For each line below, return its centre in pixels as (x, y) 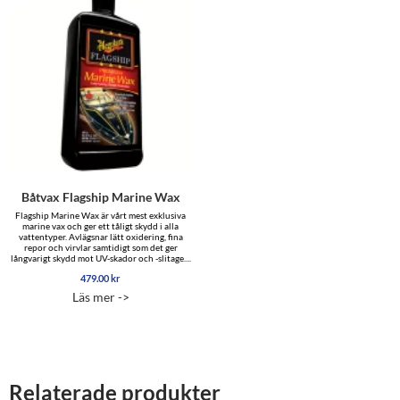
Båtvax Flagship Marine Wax (100, 196)
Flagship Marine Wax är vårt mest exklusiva (101, 215)
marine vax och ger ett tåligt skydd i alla (101, 225)
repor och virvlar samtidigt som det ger (100, 247)
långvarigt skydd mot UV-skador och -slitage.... (100, 258)
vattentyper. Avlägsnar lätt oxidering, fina (100, 236)
